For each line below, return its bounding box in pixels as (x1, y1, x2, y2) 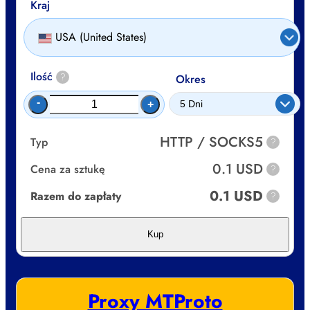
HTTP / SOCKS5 (160, 131, 263, 152)
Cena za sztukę (30, 161, 105, 177)
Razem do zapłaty (30, 188, 121, 204)
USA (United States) (55, 29, 147, 46)
